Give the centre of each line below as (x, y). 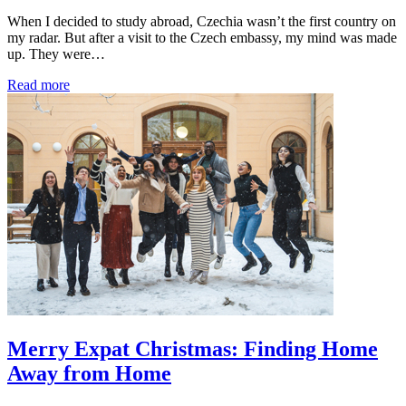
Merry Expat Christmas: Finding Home (193, 348)
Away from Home (89, 373)
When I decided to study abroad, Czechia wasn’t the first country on (202, 21)
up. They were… (56, 54)
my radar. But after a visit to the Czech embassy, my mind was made (202, 38)
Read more (39, 85)
